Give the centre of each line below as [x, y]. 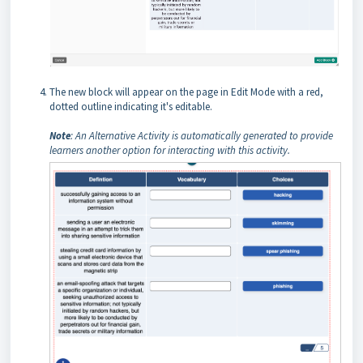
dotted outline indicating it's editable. [131, 107]
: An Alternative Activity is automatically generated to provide [202, 136]
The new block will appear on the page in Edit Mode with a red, [186, 92]
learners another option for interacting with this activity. [170, 151]
